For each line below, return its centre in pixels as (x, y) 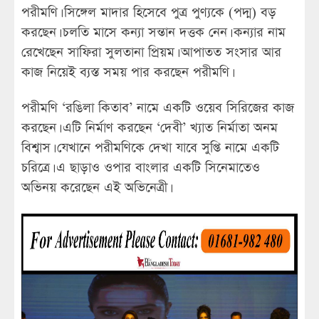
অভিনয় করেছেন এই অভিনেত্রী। (95, 188)
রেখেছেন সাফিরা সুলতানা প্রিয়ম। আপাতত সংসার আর (151, 53)
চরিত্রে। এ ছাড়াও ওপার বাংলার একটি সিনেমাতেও (141, 168)
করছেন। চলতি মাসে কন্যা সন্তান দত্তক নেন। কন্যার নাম (153, 33)
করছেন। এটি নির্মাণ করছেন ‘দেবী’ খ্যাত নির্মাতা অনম (150, 128)
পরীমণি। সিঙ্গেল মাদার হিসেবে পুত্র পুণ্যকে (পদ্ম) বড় (149, 13)
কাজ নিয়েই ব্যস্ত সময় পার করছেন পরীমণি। (126, 73)
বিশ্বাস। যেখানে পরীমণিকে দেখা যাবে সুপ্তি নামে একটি (150, 148)
